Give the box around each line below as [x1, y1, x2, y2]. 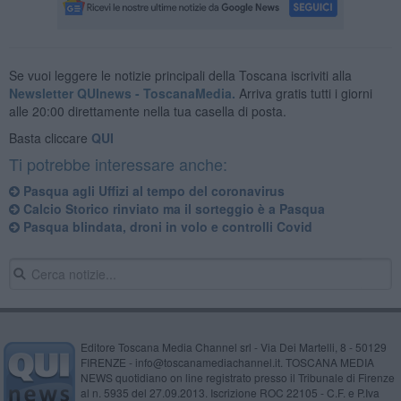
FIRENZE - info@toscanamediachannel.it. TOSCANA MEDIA [80, 354, 374, 370]
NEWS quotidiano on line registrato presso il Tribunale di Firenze [80, 369, 395, 385]
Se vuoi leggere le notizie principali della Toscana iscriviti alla [8, 65, 352, 84]
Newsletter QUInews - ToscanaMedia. [8, 83, 235, 102]
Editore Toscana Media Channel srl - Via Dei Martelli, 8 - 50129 [80, 338, 387, 354]
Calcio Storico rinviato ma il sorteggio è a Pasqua [19, 199, 325, 218]
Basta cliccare [8, 128, 91, 147]
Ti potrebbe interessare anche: [8, 151, 227, 175]
